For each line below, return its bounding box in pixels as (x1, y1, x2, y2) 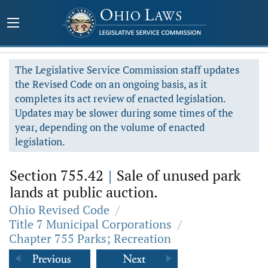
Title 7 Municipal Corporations (9, 216, 172, 232)
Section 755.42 (10, 166, 107, 185)
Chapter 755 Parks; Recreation (9, 230, 171, 246)
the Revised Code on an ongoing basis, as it (15, 77, 207, 91)
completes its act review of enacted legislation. (15, 92, 226, 105)
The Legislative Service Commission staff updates (15, 63, 239, 77)
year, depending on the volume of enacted (15, 120, 205, 134)
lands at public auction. (10, 182, 158, 202)
